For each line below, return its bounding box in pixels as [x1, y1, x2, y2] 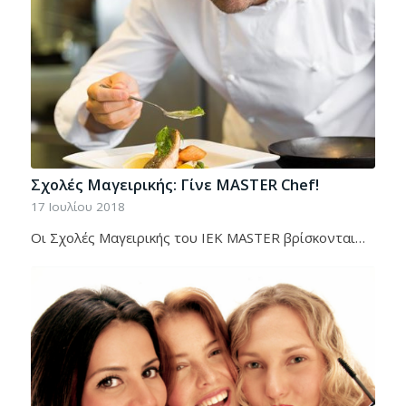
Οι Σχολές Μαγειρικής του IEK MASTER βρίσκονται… [30, 228, 365, 247]
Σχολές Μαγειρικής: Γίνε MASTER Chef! [30, 174, 319, 196]
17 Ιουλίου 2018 [30, 198, 125, 216]
